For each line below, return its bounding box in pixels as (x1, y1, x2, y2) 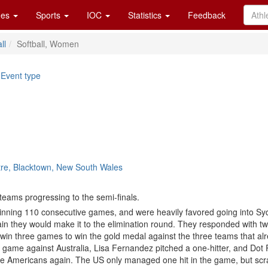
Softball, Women (17, 38, 79, 50)
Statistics (128, 9, 164, 21)
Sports (36, 9, 63, 21)
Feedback (188, 9, 226, 21)
